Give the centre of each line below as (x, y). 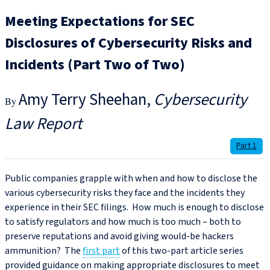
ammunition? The (44, 251)
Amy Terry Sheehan (83, 100)
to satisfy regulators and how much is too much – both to (123, 222)
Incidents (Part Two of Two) (95, 65)
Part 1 (246, 146)
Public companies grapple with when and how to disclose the (131, 179)
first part (101, 251)
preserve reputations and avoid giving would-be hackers (119, 237)
